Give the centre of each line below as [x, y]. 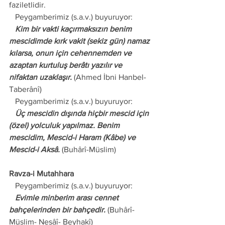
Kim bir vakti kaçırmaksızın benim [12, 29]
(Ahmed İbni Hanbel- [109, 77]
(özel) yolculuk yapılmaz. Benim [65, 125]
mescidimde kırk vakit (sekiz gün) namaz [80, 41]
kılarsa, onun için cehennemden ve [71, 53]
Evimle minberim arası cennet [12, 198]
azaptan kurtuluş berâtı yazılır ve [67, 65]
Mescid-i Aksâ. [34, 149]
